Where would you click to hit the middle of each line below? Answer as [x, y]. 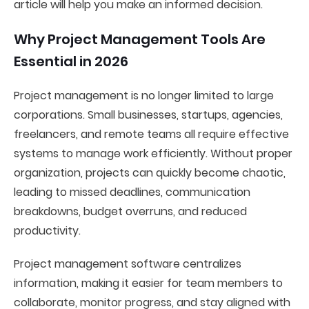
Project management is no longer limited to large [144, 96]
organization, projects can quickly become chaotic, [150, 173]
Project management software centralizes [128, 264]
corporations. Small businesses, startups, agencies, [148, 115]
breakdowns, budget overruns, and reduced [130, 211]
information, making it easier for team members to [148, 283]
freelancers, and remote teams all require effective [151, 134]
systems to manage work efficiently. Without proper [153, 153]
